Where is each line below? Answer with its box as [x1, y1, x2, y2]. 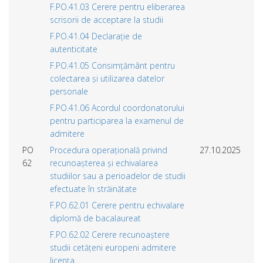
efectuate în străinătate [50, 183, 137, 194]
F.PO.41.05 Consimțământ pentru [50, 59, 175, 71]
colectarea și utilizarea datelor [50, 72, 164, 84]
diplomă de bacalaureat [50, 212, 141, 224]
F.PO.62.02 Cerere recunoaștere [50, 228, 170, 240]
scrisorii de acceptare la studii [50, 14, 163, 25]
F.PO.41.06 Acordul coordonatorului [50, 102, 184, 113]
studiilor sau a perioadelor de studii [50, 170, 186, 181]
